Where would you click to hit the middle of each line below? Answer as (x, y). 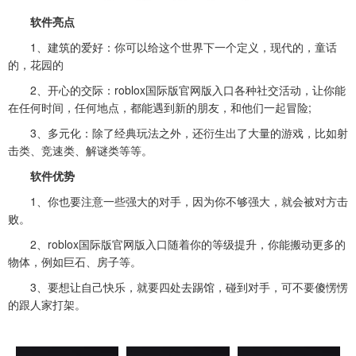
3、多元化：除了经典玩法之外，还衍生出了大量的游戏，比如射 (178, 133)
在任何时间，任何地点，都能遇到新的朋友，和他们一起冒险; (160, 108)
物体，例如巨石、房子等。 (75, 262)
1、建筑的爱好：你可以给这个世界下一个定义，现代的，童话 (172, 47)
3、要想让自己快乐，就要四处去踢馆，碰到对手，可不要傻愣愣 (178, 287)
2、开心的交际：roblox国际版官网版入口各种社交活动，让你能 (177, 90)
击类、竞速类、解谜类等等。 (80, 151)
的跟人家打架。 (47, 305)
